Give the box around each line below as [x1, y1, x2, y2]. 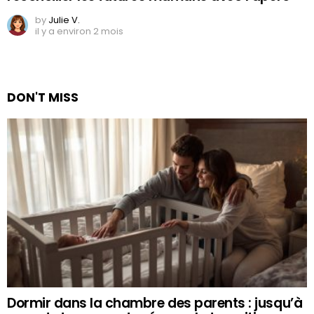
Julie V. [48, 13, 80, 27]
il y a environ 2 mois [35, 25, 123, 39]
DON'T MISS [7, 89, 78, 107]
